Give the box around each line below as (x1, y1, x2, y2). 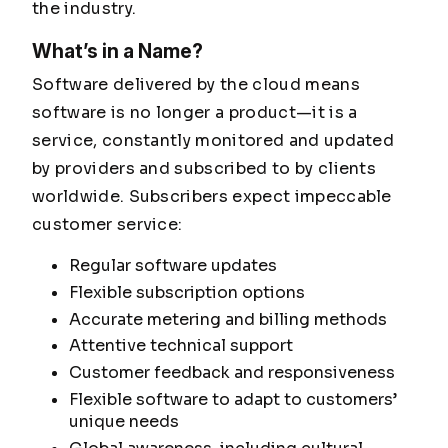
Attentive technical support (68, 335, 293, 357)
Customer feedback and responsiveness (68, 362, 395, 384)
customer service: (32, 214, 187, 235)
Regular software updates (68, 255, 277, 276)
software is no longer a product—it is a (32, 102, 358, 123)
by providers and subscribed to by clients (32, 158, 377, 179)
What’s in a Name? (32, 39, 203, 63)
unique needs (68, 410, 179, 432)
